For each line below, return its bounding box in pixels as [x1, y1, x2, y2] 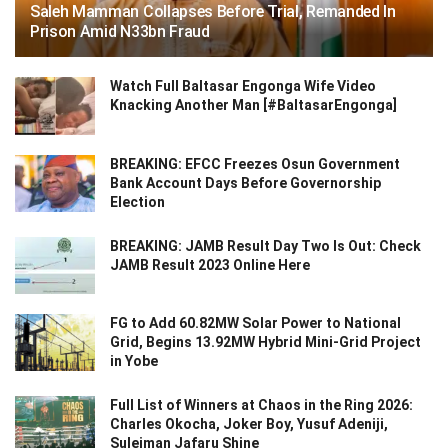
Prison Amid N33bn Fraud [30, 22, 210, 42]
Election [110, 193, 165, 210]
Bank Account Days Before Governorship [110, 174, 381, 191]
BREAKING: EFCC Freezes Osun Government [110, 155, 400, 172]
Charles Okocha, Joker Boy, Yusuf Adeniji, [110, 415, 388, 432]
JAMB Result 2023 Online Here [110, 256, 310, 273]
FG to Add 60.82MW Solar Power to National [110, 314, 401, 331]
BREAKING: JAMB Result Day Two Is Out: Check [110, 237, 421, 254]
